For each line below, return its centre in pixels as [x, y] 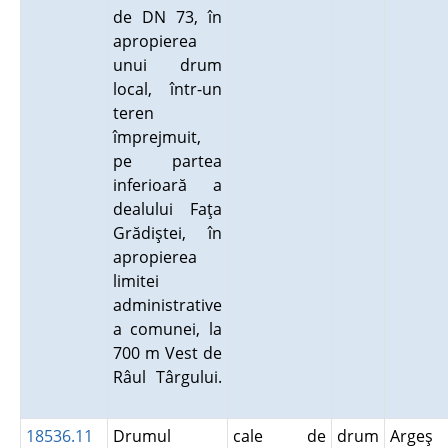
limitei [135, 281]
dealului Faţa [167, 209]
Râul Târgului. [167, 377]
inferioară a [167, 185]
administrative [167, 305]
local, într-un [167, 89]
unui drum [167, 65]
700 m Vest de [167, 353]
